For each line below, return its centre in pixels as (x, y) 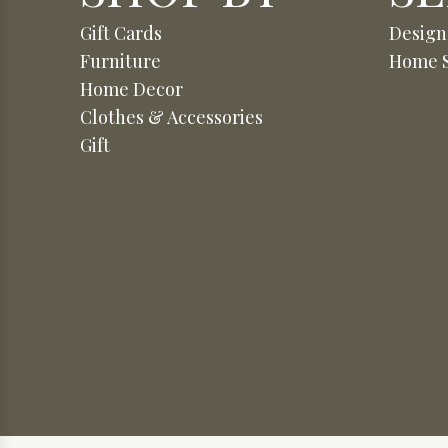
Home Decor (131, 88)
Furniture (120, 60)
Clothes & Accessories (171, 116)
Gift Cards (121, 32)
